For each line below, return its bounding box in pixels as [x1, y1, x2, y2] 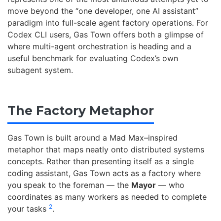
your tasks [7, 204, 49, 214]
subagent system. [7, 65, 73, 75]
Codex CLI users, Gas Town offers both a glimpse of [7, 29, 204, 39]
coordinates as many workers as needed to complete [7, 192, 207, 202]
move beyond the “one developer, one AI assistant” [7, 5, 198, 16]
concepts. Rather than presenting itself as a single [7, 156, 194, 167]
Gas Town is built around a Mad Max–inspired [7, 133, 178, 143]
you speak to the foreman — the [7, 180, 131, 190]
